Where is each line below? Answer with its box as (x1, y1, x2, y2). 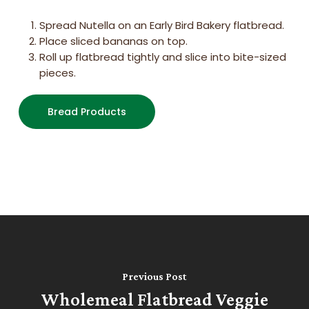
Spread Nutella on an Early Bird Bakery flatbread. (39, 18, 284, 32)
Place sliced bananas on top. (39, 34, 188, 48)
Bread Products (47, 105, 126, 119)
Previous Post (121, 270, 187, 282)
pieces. (39, 66, 76, 80)
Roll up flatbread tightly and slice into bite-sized (39, 50, 286, 64)
